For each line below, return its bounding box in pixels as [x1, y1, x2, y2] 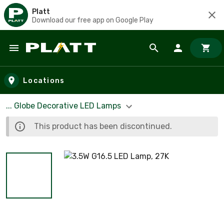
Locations [23, 76, 65, 85]
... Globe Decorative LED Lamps [6, 101, 123, 110]
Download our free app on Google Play [32, 15, 153, 24]
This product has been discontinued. [34, 121, 172, 131]
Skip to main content [9, 52, 96, 63]
